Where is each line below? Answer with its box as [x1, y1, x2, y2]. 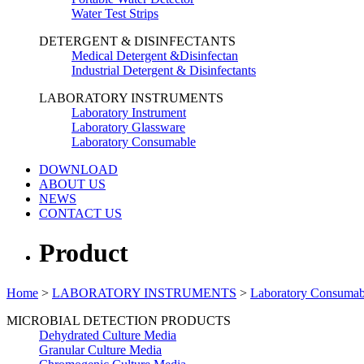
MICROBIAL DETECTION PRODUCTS [6, 313, 231, 327]
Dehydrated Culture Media [39, 327, 176, 342]
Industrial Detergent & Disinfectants [71, 63, 256, 77]
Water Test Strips [71, 6, 158, 20]
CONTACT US [39, 206, 122, 220]
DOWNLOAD [39, 162, 118, 176]
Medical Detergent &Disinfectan [71, 49, 238, 63]
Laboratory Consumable [71, 135, 196, 149]
